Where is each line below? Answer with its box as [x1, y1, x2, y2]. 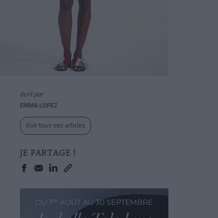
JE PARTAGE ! [20, 148, 76, 158]
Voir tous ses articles [26, 120, 85, 130]
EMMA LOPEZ [20, 100, 57, 110]
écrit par [20, 89, 43, 99]
